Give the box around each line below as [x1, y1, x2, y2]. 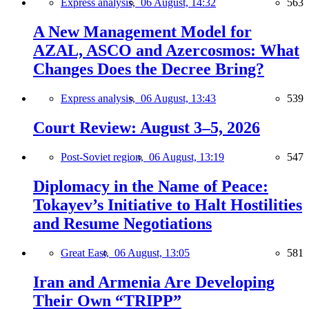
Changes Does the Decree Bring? [33, 60, 264, 79]
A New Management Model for [33, 23, 252, 41]
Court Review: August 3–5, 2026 [33, 119, 260, 137]
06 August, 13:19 [149, 151, 224, 163]
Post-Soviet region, [61, 151, 149, 163]
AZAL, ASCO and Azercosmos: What [33, 41, 299, 60]
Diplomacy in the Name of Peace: [33, 177, 268, 195]
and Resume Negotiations [33, 214, 212, 232]
